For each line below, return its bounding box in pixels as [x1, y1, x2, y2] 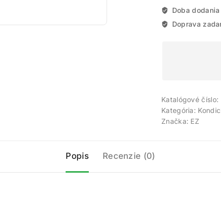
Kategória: [161, 106, 198, 114]
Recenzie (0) [102, 150, 155, 161]
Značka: [161, 116, 191, 125]
